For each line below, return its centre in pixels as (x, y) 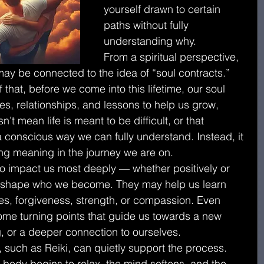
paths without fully (148, 25)
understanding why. (150, 41)
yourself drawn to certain (164, 9)
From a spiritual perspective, (173, 57)
